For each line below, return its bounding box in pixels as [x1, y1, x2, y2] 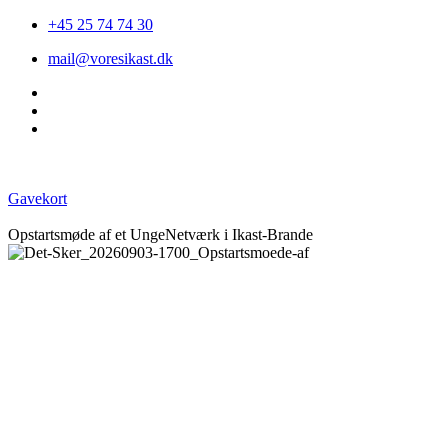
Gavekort [8, 190, 67, 207]
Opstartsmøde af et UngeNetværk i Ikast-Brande [8, 226, 313, 243]
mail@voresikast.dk [48, 50, 173, 67]
